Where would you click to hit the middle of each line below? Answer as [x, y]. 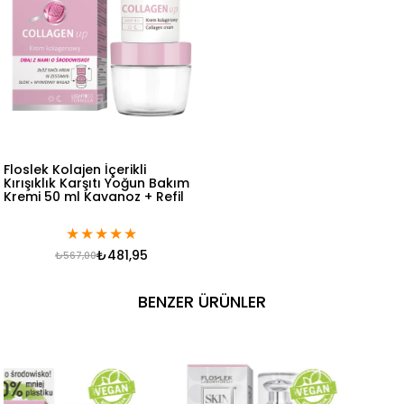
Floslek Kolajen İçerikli [75, 169]
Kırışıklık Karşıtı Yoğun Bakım [97, 183]
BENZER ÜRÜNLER [202, 301]
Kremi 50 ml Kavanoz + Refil [94, 196]
